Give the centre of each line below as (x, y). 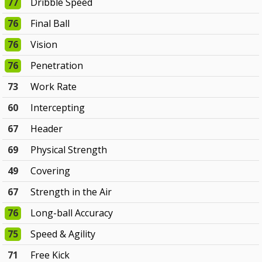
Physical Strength (69, 150)
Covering (51, 171)
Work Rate (54, 87)
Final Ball (50, 24)
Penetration (57, 66)
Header (47, 129)
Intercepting (58, 108)
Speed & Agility (63, 234)
